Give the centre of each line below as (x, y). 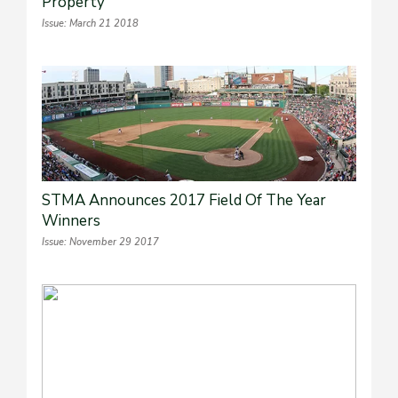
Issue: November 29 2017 (100, 243)
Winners (71, 221)
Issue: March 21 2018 (90, 24)
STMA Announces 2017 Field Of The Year (184, 201)
